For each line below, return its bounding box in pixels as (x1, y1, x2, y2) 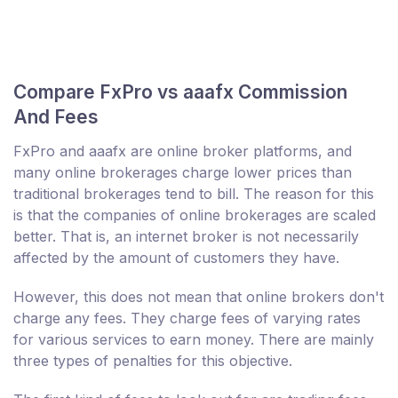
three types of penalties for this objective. (13, 352, 292, 370)
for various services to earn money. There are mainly (13, 330, 374, 349)
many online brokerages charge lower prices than (13, 163, 352, 182)
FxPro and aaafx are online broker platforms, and (13, 142, 352, 161)
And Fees (13, 106, 99, 129)
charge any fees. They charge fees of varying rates (13, 309, 361, 328)
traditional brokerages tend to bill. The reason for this (13, 185, 374, 203)
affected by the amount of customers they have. (13, 249, 339, 267)
